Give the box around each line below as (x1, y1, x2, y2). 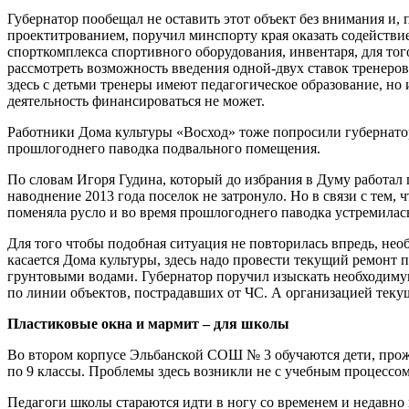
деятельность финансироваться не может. (7, 92, 265, 109)
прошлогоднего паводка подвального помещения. (7, 140, 320, 156)
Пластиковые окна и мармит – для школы (7, 315, 289, 331)
